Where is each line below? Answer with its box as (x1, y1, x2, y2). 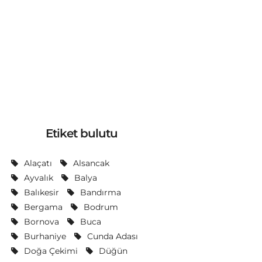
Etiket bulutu (46, 126, 118, 140)
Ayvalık (23, 173, 53, 183)
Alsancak (73, 158, 109, 168)
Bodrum (83, 202, 118, 212)
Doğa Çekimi (23, 246, 78, 256)
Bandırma (80, 187, 121, 198)
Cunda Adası (87, 231, 138, 242)
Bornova (23, 216, 59, 227)
